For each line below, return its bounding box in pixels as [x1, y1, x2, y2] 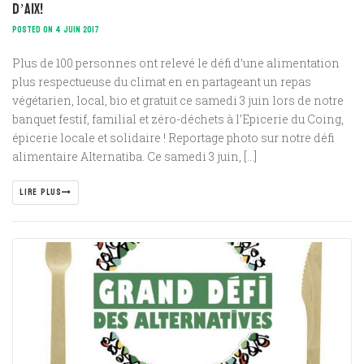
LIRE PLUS [19, 184, 62, 200]
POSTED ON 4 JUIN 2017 [12, 21, 99, 37]
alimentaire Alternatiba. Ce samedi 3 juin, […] [12, 148, 257, 164]
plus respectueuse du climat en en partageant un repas [12, 73, 311, 89]
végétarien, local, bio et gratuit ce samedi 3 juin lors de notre [12, 92, 344, 108]
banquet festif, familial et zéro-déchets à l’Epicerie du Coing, [12, 110, 346, 127]
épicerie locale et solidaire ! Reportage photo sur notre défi [12, 129, 334, 145]
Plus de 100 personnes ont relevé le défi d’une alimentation [12, 54, 340, 71]
